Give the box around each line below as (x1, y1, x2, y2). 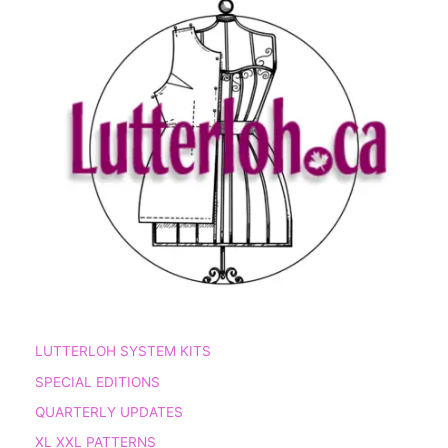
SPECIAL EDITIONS (35, 373, 160, 390)
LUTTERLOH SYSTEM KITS (35, 343, 211, 360)
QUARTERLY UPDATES (35, 404, 183, 421)
